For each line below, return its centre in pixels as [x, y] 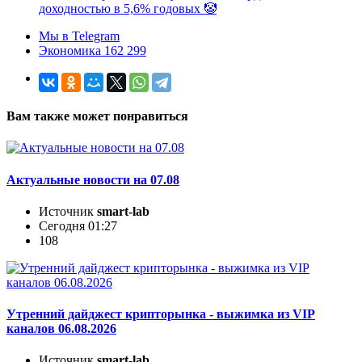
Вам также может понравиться [97, 116]
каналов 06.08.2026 [61, 329]
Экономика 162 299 [93, 50]
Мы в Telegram [79, 36]
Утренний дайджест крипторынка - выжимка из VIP [161, 314]
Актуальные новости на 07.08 [93, 179]
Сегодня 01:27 [78, 225]
